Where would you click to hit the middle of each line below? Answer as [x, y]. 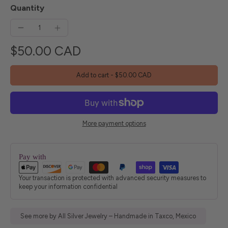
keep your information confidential [68, 186]
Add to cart [93, 75]
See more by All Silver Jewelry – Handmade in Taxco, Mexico [108, 216]
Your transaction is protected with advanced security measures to [112, 178]
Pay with [33, 156]
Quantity [27, 8]
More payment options [114, 123]
